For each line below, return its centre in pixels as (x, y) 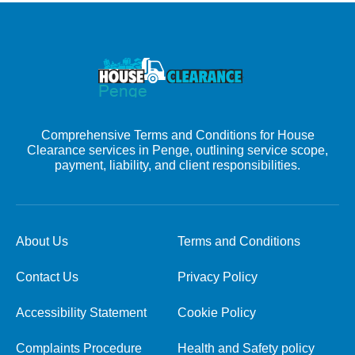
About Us (42, 241)
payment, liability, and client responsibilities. (177, 165)
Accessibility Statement (81, 313)
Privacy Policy (218, 277)
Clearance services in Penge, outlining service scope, (177, 150)
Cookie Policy (217, 313)
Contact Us (47, 277)
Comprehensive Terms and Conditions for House (177, 135)
